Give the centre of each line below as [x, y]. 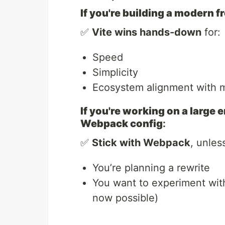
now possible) [125, 198]
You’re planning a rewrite [151, 168]
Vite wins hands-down [147, 32]
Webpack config [122, 124]
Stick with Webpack [141, 143]
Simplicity [115, 73]
